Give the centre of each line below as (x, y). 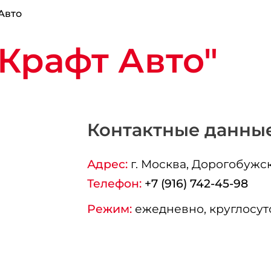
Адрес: (107, 164)
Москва (163, 164)
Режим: (109, 209)
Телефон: (114, 184)
